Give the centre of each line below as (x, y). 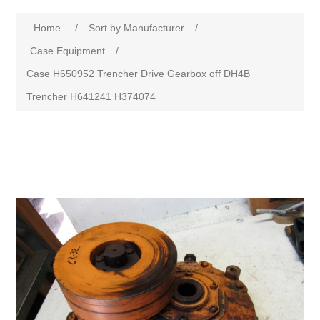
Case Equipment (68, 51)
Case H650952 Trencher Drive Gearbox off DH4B (139, 74)
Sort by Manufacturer (137, 28)
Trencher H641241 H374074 (91, 97)
